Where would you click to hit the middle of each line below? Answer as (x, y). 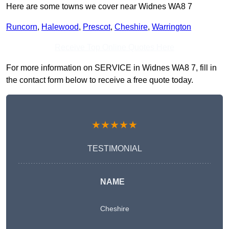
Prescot (97, 27)
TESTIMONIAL (114, 149)
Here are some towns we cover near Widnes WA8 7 (99, 7)
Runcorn (22, 27)
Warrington (171, 27)
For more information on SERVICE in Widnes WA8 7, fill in (111, 68)
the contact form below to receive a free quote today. (100, 80)
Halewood (60, 27)
